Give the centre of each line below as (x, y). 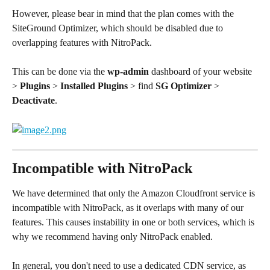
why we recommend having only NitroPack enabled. (112, 236)
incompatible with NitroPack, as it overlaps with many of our (129, 207)
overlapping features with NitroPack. (83, 43)
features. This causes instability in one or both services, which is (134, 222)
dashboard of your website (202, 72)
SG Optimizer (184, 86)
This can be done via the (60, 72)
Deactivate (33, 101)
